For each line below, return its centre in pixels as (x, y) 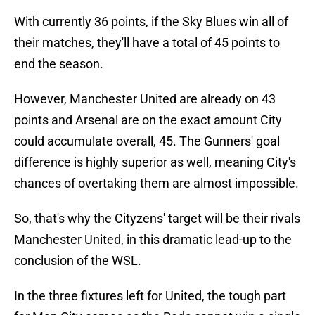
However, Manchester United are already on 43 (145, 99)
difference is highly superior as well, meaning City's (155, 162)
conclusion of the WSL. (78, 261)
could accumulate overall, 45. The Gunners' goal (147, 141)
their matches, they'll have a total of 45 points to (147, 43)
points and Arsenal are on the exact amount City (148, 120)
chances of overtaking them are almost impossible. (156, 184)
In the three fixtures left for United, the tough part (150, 296)
